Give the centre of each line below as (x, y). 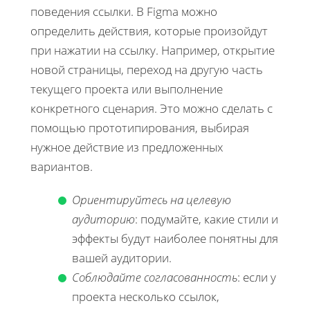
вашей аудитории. (122, 258)
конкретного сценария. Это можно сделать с (152, 109)
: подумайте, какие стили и (207, 219)
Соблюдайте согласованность (155, 277)
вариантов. (62, 167)
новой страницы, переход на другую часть (147, 70)
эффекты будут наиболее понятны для (175, 239)
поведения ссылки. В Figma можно (124, 12)
